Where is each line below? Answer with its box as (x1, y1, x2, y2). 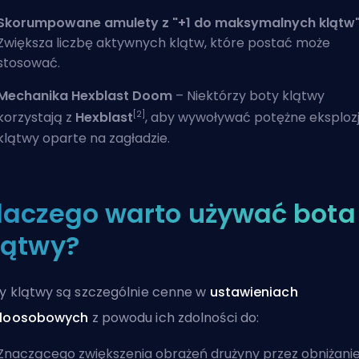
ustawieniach (209, 282, 298, 301)
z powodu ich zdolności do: (88, 308, 260, 327)
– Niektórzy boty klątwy (172, 87, 325, 106)
